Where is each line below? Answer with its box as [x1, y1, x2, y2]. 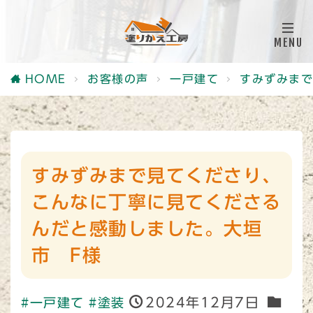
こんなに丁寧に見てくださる [31, 193, 282, 211]
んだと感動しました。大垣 [31, 219, 262, 238]
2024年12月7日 [145, 296, 259, 309]
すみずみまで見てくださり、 [31, 166, 282, 184]
